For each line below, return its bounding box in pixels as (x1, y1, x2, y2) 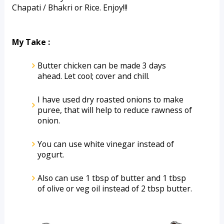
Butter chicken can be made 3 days (37, 60, 166, 71)
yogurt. (37, 149, 64, 160)
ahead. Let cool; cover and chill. (37, 70, 149, 81)
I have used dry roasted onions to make (37, 94, 183, 105)
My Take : (11, 36, 50, 47)
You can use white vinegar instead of (37, 138, 174, 149)
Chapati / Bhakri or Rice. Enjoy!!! (11, 2, 127, 13)
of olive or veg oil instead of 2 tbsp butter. (37, 183, 192, 194)
